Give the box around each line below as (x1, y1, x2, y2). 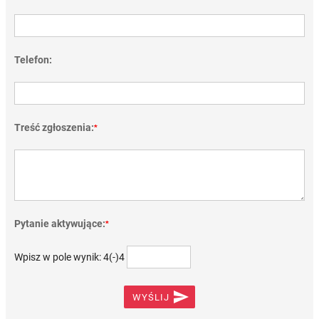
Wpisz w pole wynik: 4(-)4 (14, 251, 125, 263)
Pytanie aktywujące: (14, 218, 105, 229)
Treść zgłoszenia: (14, 122, 94, 133)
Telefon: (14, 54, 52, 66)
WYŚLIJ (132, 292, 169, 303)
